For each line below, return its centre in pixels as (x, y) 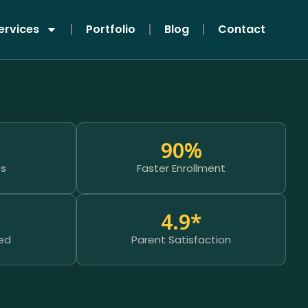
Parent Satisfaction (181, 240)
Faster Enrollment (181, 168)
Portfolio (111, 29)
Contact (242, 29)
